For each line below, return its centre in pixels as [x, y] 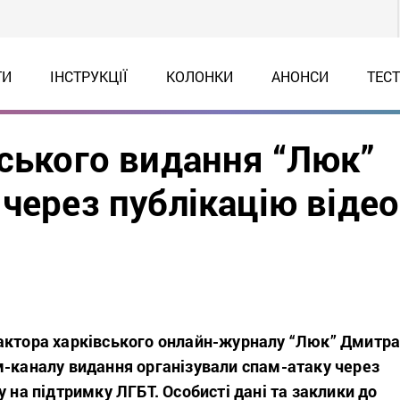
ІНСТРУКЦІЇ [88, 76]
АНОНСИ [300, 76]
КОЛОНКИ [199, 76]
